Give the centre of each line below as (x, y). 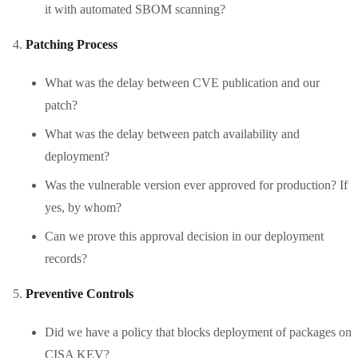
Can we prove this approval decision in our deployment (184, 236)
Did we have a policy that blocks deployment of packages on (198, 332)
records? (66, 258)
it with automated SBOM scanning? (135, 9)
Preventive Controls (80, 293)
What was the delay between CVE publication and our (182, 82)
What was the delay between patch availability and (172, 133)
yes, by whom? (83, 207)
